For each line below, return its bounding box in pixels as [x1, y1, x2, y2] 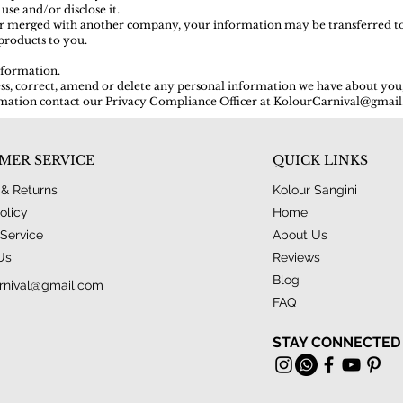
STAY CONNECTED [272, 334, 400, 352]
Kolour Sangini [272, 183, 357, 198]
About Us [272, 228, 327, 243]
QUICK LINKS [272, 152, 368, 169]
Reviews [272, 250, 320, 265]
